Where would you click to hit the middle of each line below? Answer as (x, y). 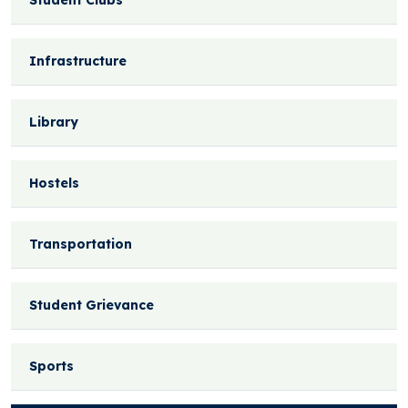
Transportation (81, 245)
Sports (51, 367)
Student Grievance (92, 306)
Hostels (54, 184)
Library (54, 122)
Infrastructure (78, 61)
